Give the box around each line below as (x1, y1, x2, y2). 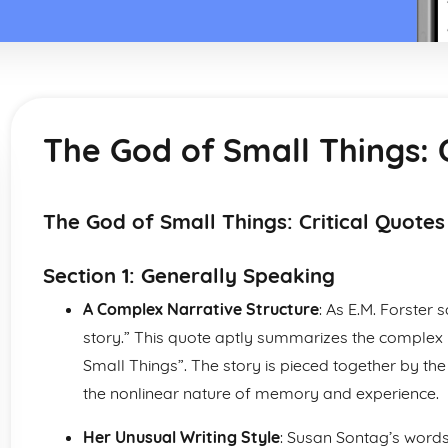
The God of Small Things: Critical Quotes (43, 209, 445, 234)
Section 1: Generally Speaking (43, 263, 335, 288)
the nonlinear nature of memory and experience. (83, 383, 439, 403)
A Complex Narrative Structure (83, 299, 319, 319)
